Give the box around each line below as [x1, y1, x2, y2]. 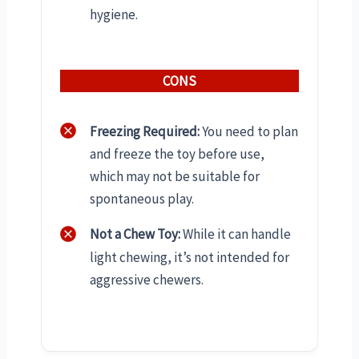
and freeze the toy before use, [90, 145, 264, 163]
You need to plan [200, 122, 298, 140]
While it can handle [180, 225, 291, 244]
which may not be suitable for [90, 167, 260, 186]
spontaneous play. [90, 190, 194, 208]
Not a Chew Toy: [90, 225, 180, 244]
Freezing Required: [90, 122, 200, 140]
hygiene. [90, 5, 138, 23]
